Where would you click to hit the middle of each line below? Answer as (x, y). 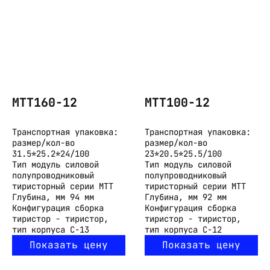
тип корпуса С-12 (183, 230)
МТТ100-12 (177, 102)
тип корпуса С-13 (51, 230)
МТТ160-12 (45, 102)
